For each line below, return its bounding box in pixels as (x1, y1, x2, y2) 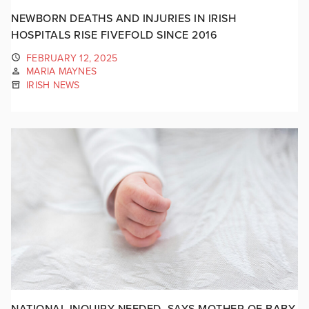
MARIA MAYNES (26, 66, 97, 78)
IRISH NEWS (26, 79, 80, 91)
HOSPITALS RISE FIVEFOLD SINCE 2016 (11, 28, 217, 42)
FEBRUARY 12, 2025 (26, 52, 118, 64)
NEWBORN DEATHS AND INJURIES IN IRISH (11, 11, 236, 26)
